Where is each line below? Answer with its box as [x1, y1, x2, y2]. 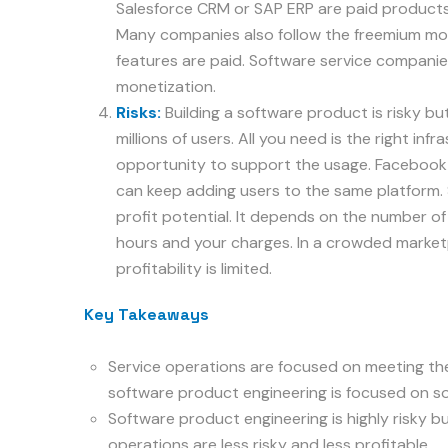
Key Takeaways [84, 304, 209, 325]
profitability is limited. [116, 258, 272, 279]
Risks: [116, 102, 161, 123]
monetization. [116, 76, 216, 97]
